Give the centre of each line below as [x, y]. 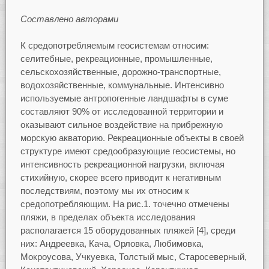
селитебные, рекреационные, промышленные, [116, 59]
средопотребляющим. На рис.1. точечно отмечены [125, 204]
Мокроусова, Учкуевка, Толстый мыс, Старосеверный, [133, 257]
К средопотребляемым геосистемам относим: [114, 46]
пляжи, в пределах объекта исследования [107, 217]
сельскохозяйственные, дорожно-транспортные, [120, 72]
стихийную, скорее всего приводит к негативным [120, 178]
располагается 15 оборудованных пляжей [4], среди [128, 231]
